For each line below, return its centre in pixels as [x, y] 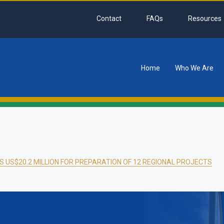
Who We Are [194, 68]
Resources [205, 18]
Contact [109, 18]
